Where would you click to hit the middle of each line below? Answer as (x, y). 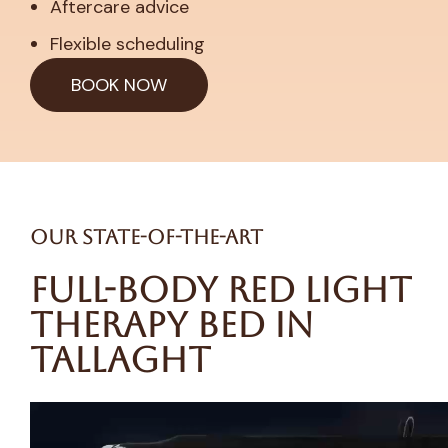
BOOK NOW (119, 85)
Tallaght (120, 360)
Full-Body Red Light (221, 290)
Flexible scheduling (127, 44)
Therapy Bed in (172, 325)
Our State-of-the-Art (146, 237)
